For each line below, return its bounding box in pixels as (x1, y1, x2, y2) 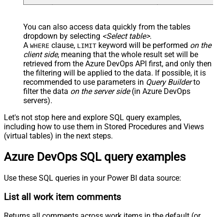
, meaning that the (58, 50, 121, 60)
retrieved (23, 59, 52, 69)
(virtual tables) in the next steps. (4, 131, 113, 141)
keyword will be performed (96, 41, 190, 50)
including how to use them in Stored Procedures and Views (4, 122, 204, 132)
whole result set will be (121, 50, 198, 60)
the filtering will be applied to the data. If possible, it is (23, 68, 206, 78)
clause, (49, 41, 77, 50)
